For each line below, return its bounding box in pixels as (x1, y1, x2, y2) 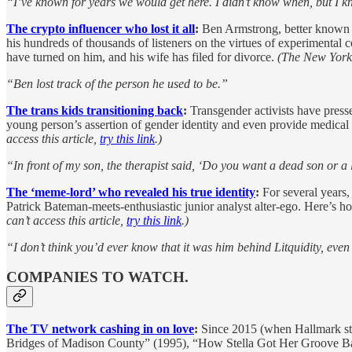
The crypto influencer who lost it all (6, 21, 195, 35)
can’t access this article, (6, 213, 126, 227)
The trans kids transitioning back (6, 103, 183, 117)
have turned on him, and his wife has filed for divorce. (6, 49, 277, 64)
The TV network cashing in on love (6, 322, 194, 336)
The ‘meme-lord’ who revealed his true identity (6, 185, 255, 199)
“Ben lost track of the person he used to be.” (6, 76, 228, 90)
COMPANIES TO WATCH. (6, 269, 189, 286)
